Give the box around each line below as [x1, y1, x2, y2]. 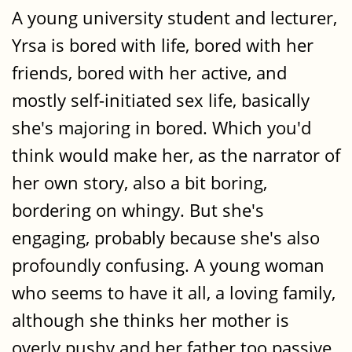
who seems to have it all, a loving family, [12, 280, 335, 305]
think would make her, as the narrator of [12, 142, 340, 167]
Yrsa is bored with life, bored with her [12, 32, 313, 57]
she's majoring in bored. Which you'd [12, 115, 311, 140]
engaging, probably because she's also [12, 225, 320, 250]
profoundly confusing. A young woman [12, 252, 324, 277]
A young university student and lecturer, [12, 5, 337, 30]
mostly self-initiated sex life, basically [12, 87, 310, 112]
